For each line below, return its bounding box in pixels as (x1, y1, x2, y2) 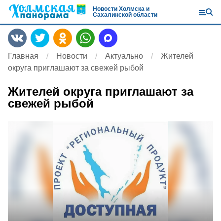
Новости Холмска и (93, 5, 149, 12)
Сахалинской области (93, 11, 157, 18)
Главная (8, 52, 38, 60)
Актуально (105, 52, 143, 60)
